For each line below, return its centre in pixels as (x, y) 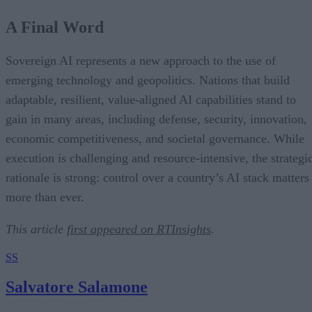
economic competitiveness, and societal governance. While (155, 138)
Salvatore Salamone (77, 287)
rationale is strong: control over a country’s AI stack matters (157, 177)
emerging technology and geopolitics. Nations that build (148, 80)
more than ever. (45, 197)
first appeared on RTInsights (139, 229)
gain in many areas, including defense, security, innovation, (156, 119)
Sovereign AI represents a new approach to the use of (141, 60)
